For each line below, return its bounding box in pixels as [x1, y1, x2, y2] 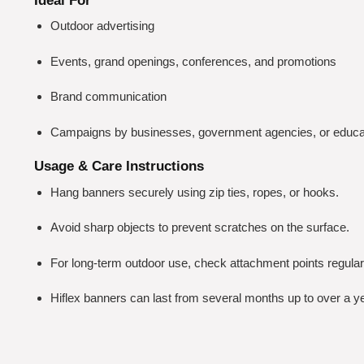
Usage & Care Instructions [34, 158, 204, 175]
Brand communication [50, 89, 167, 104]
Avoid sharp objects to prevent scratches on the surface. [50, 220, 349, 235]
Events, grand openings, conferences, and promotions [50, 54, 336, 68]
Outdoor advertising [50, 19, 154, 33]
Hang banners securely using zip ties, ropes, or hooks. [50, 184, 339, 199]
